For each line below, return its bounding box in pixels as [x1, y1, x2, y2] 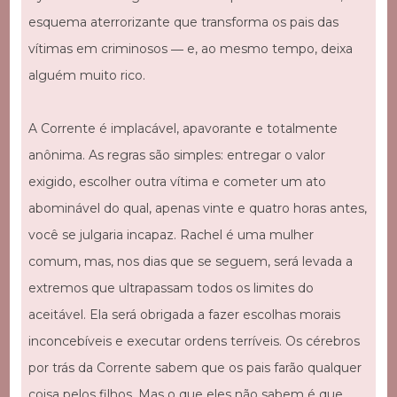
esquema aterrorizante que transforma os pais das [27, 14, 339, 31]
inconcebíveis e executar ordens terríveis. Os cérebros [27, 333, 360, 350]
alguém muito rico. [27, 67, 145, 84]
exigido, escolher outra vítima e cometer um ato [27, 174, 326, 191]
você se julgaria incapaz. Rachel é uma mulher [27, 227, 314, 244]
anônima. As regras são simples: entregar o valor [27, 147, 325, 164]
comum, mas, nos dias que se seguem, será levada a [27, 253, 353, 270]
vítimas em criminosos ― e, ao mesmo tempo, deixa [27, 41, 353, 58]
